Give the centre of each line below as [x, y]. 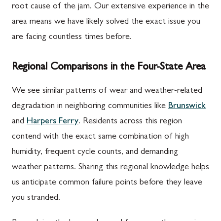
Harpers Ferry [53, 122]
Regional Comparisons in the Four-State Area [109, 68]
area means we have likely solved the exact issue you [106, 22]
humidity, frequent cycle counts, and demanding [95, 152]
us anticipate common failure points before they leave [107, 183]
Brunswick [187, 107]
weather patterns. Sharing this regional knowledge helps [110, 168]
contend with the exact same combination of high [100, 137]
